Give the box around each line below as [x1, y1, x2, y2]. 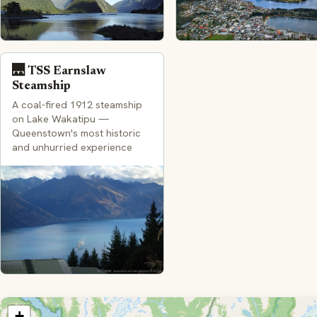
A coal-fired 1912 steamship [12, 98, 142, 112]
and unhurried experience [12, 141, 132, 154]
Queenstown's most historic [12, 127, 141, 140]
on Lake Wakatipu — [12, 113, 109, 126]
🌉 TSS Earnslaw [12, 64, 106, 78]
